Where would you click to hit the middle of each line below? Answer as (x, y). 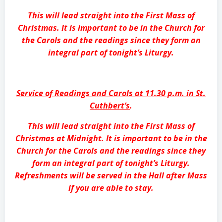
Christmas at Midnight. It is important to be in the (111, 138)
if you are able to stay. (111, 188)
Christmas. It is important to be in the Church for (111, 28)
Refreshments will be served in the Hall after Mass (111, 175)
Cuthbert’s (110, 105)
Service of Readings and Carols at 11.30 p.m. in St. (111, 93)
